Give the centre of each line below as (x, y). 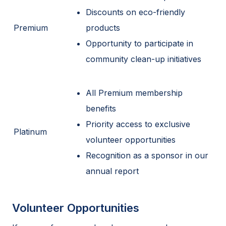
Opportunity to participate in (139, 43)
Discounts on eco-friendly (135, 12)
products (103, 27)
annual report (112, 171)
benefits (101, 108)
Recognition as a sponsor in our (147, 155)
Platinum (30, 131)
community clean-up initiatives (144, 59)
